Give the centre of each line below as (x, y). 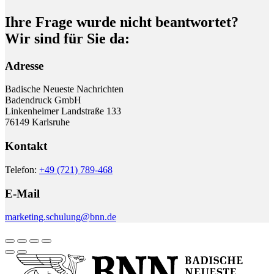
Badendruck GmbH (43, 100)
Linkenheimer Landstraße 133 (63, 111)
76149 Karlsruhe (37, 122)
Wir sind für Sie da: (67, 38)
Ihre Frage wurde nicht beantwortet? (122, 22)
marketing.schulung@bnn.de (61, 217)
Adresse (24, 65)
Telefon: (22, 169)
